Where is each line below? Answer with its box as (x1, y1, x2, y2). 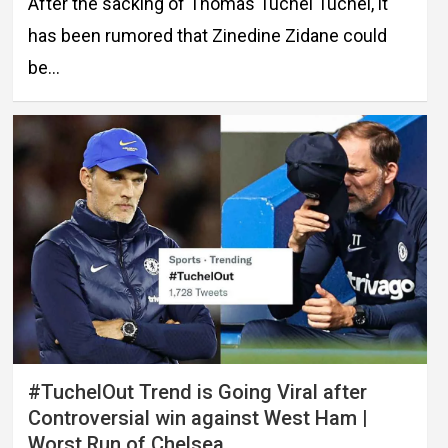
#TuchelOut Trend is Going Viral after (27, 379, 367, 404)
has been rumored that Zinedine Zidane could (27, 25, 387, 47)
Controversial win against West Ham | (27, 405, 368, 430)
